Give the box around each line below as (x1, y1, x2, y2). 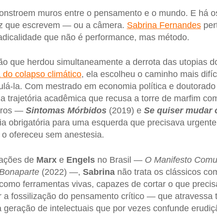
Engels (66, 155, 95, 165)
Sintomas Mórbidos (25, 106, 107, 116)
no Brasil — (94, 155, 145, 165)
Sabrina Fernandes (126, 20, 201, 30)
